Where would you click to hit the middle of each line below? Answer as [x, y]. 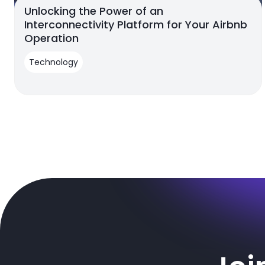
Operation [51, 38]
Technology [54, 62]
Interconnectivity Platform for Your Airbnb [136, 25]
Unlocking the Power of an [94, 11]
